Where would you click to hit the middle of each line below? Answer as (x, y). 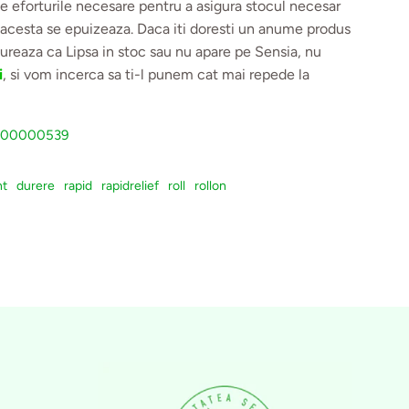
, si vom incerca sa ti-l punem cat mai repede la (157, 74)
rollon (211, 185)
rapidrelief (131, 185)
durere (36, 185)
